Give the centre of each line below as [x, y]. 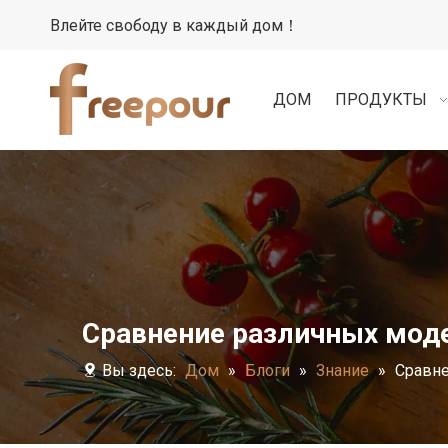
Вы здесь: [139, 370]
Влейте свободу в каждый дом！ [174, 25]
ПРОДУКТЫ [380, 99]
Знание [342, 370]
